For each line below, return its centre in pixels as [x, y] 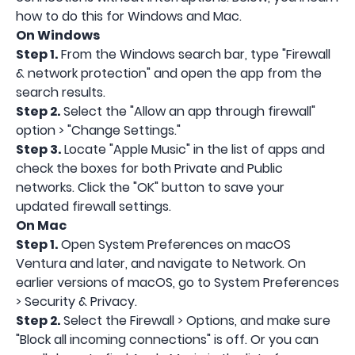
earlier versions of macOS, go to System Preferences [177, 282]
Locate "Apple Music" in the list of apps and [193, 149]
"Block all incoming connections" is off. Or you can [167, 339]
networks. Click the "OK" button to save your [150, 187]
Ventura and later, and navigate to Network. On [161, 263]
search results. [61, 92]
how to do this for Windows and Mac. [129, 16]
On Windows [58, 35]
